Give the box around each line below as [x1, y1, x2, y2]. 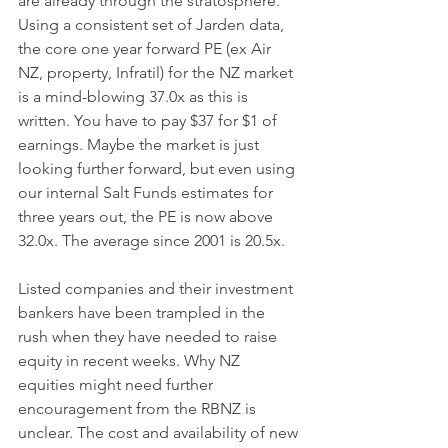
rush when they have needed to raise [18, 327, 281, 346]
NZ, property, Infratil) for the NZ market [18, 63, 297, 82]
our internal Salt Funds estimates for [18, 183, 277, 202]
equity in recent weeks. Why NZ [18, 351, 244, 370]
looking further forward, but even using [18, 159, 299, 178]
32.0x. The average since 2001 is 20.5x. [18, 231, 289, 250]
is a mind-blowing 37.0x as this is [18, 87, 252, 106]
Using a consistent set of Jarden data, [18, 15, 288, 34]
